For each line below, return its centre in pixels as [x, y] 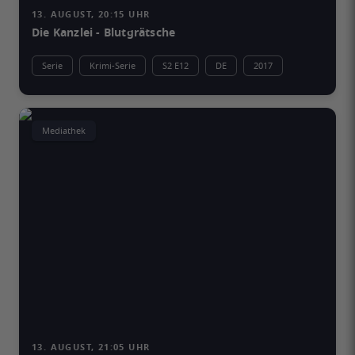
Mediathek [64, 131]
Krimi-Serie [113, 66]
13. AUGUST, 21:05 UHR [91, 347]
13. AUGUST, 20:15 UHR [91, 14]
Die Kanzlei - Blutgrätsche [104, 33]
